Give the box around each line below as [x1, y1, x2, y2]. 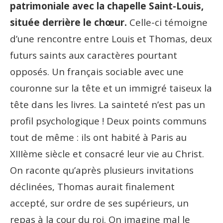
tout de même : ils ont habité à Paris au [10, 130, 187, 143]
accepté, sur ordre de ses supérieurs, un [10, 196, 189, 209]
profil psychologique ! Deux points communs [10, 114, 207, 127]
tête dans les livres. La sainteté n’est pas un [10, 98, 205, 111]
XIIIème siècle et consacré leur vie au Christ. [10, 147, 204, 160]
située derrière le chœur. [10, 15, 127, 28]
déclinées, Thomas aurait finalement [10, 180, 175, 193]
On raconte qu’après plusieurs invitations [10, 163, 194, 176]
